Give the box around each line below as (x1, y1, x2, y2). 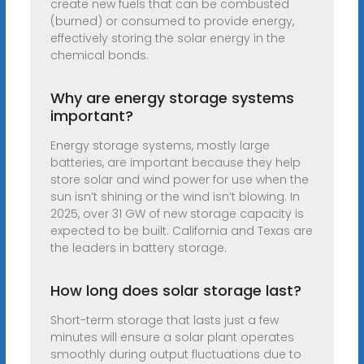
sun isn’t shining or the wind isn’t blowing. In (50, 188, 300, 206)
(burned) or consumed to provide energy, (50, 13, 294, 30)
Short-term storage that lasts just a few (50, 312, 279, 329)
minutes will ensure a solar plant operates (50, 329, 294, 346)
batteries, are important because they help (50, 154, 301, 171)
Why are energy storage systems (50, 88, 294, 109)
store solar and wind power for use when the (50, 171, 309, 188)
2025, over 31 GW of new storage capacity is (50, 206, 304, 223)
